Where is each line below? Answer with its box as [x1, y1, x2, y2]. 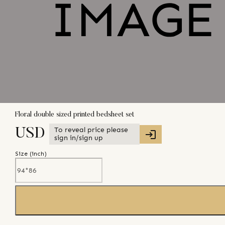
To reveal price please [54, 126, 128, 135]
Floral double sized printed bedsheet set [15, 111, 134, 119]
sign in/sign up [54, 134, 103, 143]
